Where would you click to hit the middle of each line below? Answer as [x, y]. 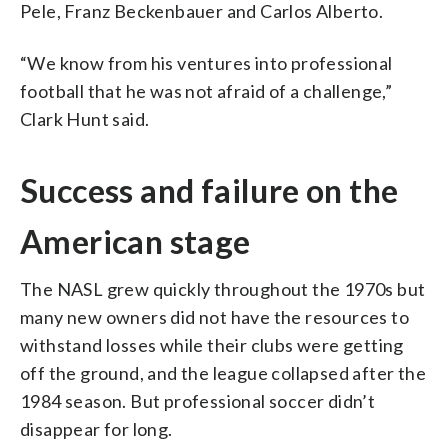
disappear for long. [96, 428]
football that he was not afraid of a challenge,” [206, 90]
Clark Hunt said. [85, 118]
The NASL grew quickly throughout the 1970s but [223, 288]
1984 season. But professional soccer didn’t [198, 400]
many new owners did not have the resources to [214, 316]
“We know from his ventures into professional [206, 62]
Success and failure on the [209, 190]
